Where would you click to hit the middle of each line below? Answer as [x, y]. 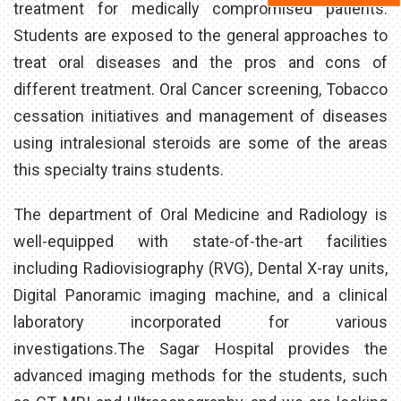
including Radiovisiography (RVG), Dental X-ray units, [200, 268]
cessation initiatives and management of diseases [200, 115]
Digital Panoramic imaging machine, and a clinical [200, 294]
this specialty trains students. [119, 169]
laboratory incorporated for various [200, 321]
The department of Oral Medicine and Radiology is [200, 214]
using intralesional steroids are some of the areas [200, 142]
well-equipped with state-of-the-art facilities [200, 241]
